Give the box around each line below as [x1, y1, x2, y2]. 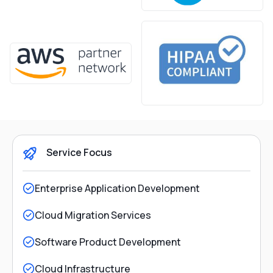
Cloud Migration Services [35, 208, 151, 222]
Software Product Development [35, 235, 181, 249]
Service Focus [44, 146, 112, 160]
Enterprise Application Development [35, 182, 200, 196]
